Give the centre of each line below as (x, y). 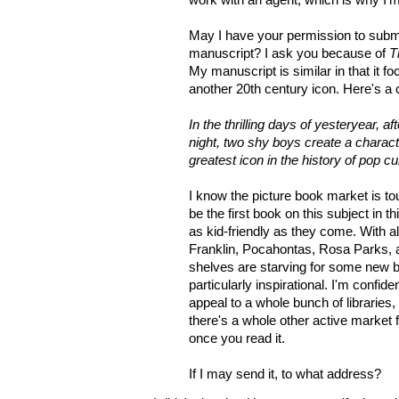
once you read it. (237, 338)
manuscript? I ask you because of (289, 53)
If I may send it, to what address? (285, 374)
